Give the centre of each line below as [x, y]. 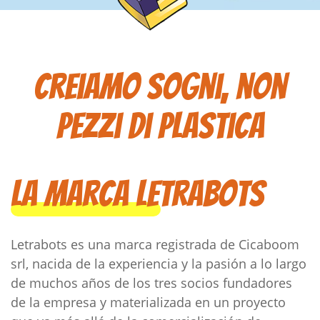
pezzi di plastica [160, 126]
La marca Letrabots [137, 194]
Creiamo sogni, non [160, 87]
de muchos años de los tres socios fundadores [151, 283]
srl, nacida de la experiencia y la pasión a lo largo [159, 264]
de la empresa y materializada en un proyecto [148, 302]
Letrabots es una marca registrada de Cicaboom [155, 244]
